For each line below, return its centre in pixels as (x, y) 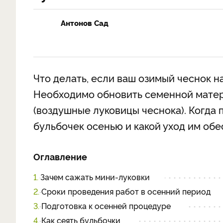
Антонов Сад (85, 23)
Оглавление (60, 156)
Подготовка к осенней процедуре (107, 206)
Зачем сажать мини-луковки (95, 177)
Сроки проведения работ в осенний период (126, 191)
